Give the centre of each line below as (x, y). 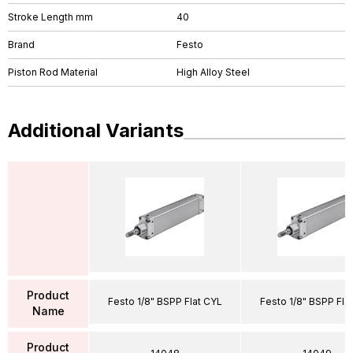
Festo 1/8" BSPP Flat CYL (165, 301)
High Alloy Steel (213, 72)
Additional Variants (96, 130)
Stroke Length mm (50, 17)
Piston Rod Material (53, 72)
